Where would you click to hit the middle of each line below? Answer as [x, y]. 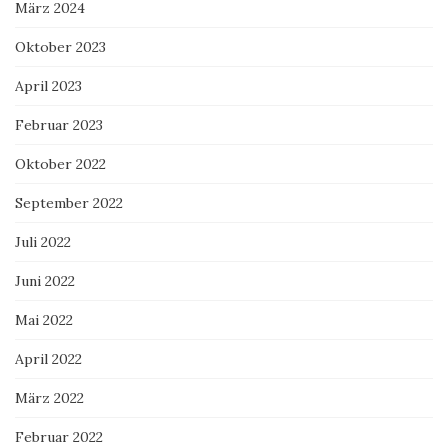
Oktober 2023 [60, 47]
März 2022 [49, 398]
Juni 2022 [45, 281]
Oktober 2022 [60, 164]
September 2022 [69, 203]
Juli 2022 [43, 242]
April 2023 [48, 86]
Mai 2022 [44, 320]
